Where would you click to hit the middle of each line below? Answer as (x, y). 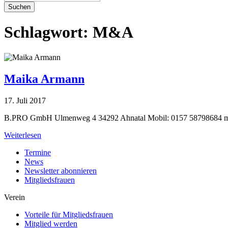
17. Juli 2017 (25, 100)
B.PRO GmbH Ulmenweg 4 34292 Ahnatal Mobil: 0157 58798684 (114, 118)
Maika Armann (44, 79)
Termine (38, 152)
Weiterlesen (23, 135)
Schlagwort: (46, 32)
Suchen (19, 7)
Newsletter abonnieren (61, 170)
